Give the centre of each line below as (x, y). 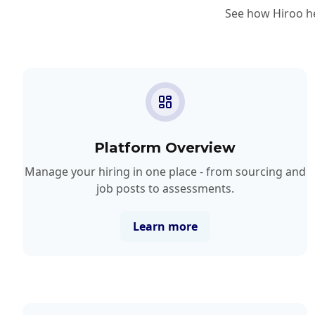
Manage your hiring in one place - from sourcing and (165, 171)
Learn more (165, 226)
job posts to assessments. (165, 188)
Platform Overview (165, 147)
